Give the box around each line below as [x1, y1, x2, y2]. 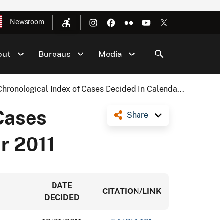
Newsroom [10, 18, 44, 26]
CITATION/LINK [102, 186, 161, 196]
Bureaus [38, 49, 71, 59]
